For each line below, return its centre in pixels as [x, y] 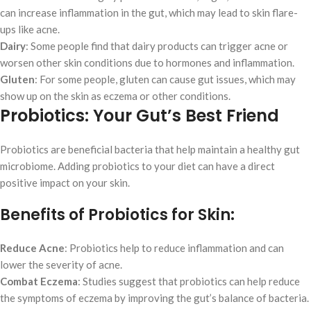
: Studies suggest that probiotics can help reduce [189, 281]
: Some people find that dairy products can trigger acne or [157, 46]
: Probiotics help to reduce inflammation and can [174, 248]
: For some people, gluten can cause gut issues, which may [165, 79]
